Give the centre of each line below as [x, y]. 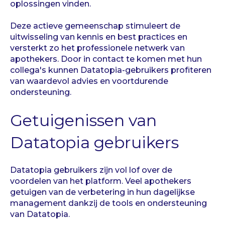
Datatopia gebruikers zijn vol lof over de [91, 170]
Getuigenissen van [83, 120]
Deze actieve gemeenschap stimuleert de [95, 26]
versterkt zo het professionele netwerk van [97, 48]
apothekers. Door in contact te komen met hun [106, 59]
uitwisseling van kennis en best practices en [99, 37]
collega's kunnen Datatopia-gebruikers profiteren [111, 70]
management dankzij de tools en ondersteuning [108, 203]
